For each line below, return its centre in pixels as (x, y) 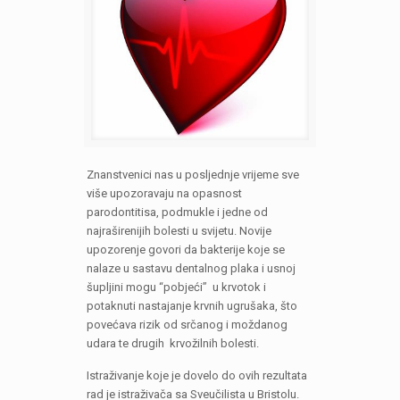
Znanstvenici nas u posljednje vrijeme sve (192, 175)
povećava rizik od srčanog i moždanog (187, 325)
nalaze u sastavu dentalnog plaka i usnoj (191, 269)
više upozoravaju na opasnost (164, 194)
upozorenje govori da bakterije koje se (185, 250)
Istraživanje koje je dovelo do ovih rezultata (196, 376)
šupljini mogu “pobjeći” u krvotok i (176, 287)
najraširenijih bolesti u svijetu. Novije (179, 231)
